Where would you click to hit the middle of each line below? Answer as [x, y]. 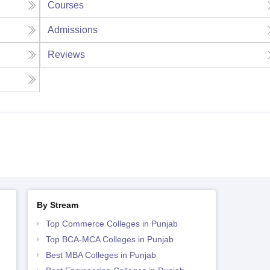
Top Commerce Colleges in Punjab [111, 224]
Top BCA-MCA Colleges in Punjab [109, 240]
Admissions [73, 30]
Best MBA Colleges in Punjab [101, 255]
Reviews [67, 55]
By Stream [57, 205]
